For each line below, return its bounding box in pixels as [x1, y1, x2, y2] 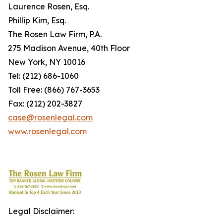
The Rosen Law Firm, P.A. [8, 29, 102, 39]
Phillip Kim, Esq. [8, 15, 66, 25]
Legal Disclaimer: [8, 206, 74, 216]
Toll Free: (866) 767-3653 [8, 85, 100, 95]
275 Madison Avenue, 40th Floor [8, 43, 130, 53]
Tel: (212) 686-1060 [8, 71, 79, 81]
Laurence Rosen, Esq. [8, 1, 89, 11]
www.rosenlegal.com [8, 126, 87, 136]
